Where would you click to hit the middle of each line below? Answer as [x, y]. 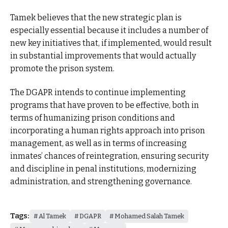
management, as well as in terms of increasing [98, 144]
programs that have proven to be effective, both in [105, 105]
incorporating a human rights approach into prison [108, 131]
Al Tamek [52, 216]
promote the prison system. [62, 68]
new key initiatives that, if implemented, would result [111, 43]
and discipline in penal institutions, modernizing [103, 169]
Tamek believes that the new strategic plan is [96, 17]
